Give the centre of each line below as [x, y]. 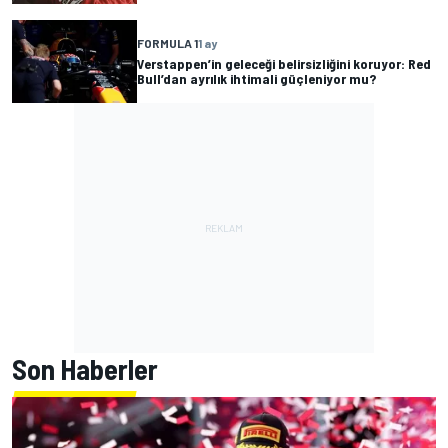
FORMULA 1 [167, 43]
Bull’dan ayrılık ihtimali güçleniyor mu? [256, 79]
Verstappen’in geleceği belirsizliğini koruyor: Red [284, 64]
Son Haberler [85, 368]
